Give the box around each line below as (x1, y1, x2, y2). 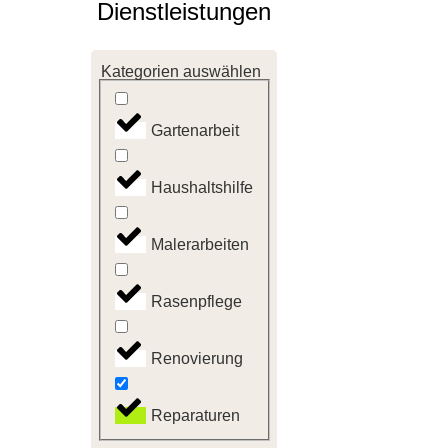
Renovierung (151, 349, 243, 367)
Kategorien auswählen (101, 63, 261, 80)
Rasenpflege (151, 292, 242, 310)
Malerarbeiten (151, 235, 249, 253)
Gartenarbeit (151, 121, 239, 139)
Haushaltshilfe (151, 178, 253, 196)
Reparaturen (151, 406, 240, 424)
